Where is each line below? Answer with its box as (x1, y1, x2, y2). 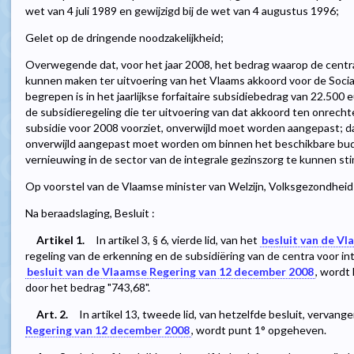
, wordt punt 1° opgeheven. (191, 323, 326, 337)
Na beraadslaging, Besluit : (25, 206, 155, 220)
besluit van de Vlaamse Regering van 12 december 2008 (27, 265, 314, 279)
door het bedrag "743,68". (25, 281, 150, 295)
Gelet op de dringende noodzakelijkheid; (25, 31, 224, 45)
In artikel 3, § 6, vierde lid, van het (96, 233, 260, 247)
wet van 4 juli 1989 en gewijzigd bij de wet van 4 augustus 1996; (25, 4, 339, 18)
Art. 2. (36, 307, 68, 322)
